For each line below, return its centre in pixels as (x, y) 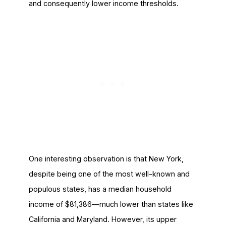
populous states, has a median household (100, 189)
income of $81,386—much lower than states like (111, 204)
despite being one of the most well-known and (109, 174)
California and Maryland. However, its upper (102, 219)
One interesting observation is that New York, (106, 158)
